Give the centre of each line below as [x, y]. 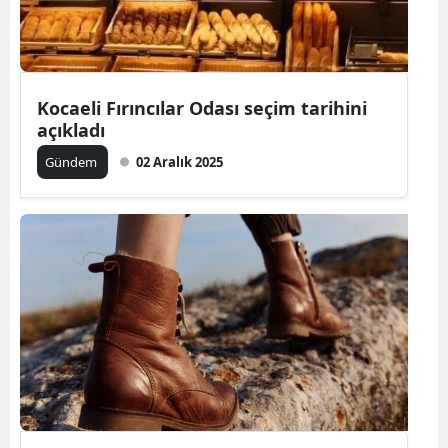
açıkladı [71, 129]
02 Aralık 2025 [179, 161]
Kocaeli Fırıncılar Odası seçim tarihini [202, 107]
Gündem [72, 161]
